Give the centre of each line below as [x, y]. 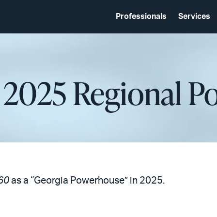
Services [194, 16]
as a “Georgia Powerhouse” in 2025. [87, 181]
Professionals [141, 16]
